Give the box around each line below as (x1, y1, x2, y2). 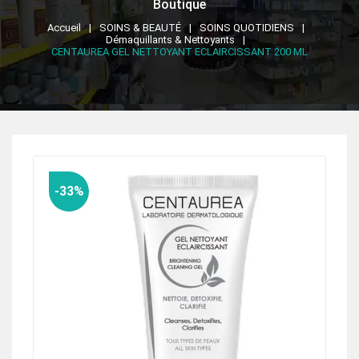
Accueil (46, 22, 81, 34)
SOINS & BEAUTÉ (99, 22, 181, 34)
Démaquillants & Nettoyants (106, 34, 235, 46)
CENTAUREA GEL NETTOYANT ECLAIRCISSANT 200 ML (51, 46, 308, 58)
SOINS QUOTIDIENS (199, 22, 294, 34)
